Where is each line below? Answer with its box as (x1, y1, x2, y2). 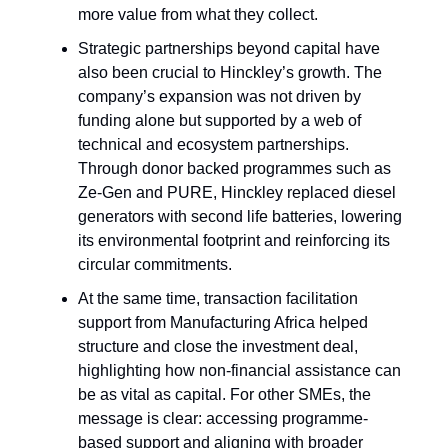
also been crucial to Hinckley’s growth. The (78, 64, 382, 82)
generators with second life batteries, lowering (78, 208, 402, 226)
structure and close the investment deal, (78, 338, 358, 356)
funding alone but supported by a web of (78, 112, 361, 130)
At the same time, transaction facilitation (78, 290, 358, 308)
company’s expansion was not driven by (78, 88, 361, 106)
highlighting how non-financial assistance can (78, 362, 401, 380)
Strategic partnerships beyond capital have (78, 40, 380, 58)
